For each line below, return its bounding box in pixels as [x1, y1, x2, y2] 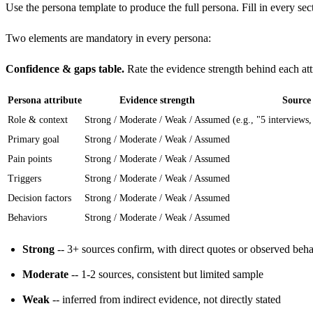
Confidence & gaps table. [6, 62, 124, 75]
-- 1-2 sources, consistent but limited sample [68, 268, 263, 280]
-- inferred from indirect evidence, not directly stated [50, 293, 281, 305]
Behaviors [8, 212, 47, 223]
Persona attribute [8, 94, 82, 105]
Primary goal [8, 133, 59, 145]
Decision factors [8, 192, 71, 203]
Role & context [8, 114, 68, 125]
